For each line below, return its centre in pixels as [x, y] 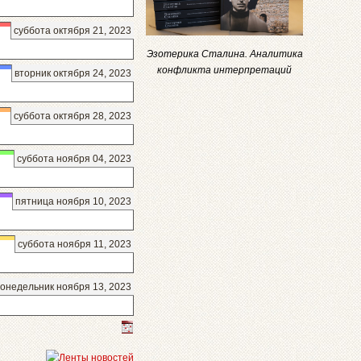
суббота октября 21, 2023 [73, 31]
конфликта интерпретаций [224, 71]
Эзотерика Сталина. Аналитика [224, 54]
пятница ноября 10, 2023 [73, 201]
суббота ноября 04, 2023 [74, 159]
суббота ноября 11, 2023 [75, 244]
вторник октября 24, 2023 [73, 73]
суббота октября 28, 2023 [73, 116]
